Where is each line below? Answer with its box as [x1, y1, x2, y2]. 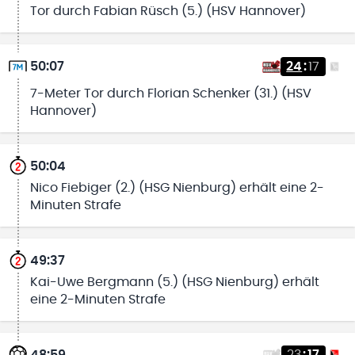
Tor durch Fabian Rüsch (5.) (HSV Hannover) [29, 4, 306, 17]
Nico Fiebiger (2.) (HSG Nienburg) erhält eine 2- [29, 181, 324, 194]
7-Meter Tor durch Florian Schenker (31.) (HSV [29, 87, 311, 101]
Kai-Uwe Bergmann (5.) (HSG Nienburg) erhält [29, 275, 319, 288]
